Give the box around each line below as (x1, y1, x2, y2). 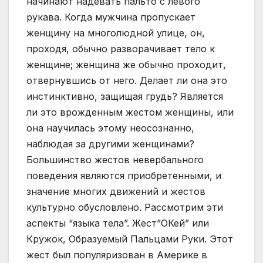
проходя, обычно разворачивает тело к (26, 43, 215, 55)
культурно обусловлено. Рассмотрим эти (26, 201, 223, 214)
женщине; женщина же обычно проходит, (26, 59, 226, 71)
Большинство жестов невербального (26, 154, 204, 166)
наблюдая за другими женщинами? (26, 138, 194, 150)
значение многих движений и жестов (26, 186, 205, 198)
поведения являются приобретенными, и (26, 170, 221, 182)
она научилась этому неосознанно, (26, 122, 194, 134)
